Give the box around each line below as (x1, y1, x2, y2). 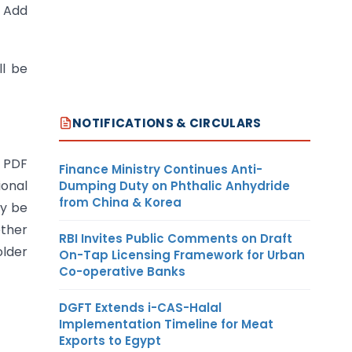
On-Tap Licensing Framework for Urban (59, 246, 305, 263)
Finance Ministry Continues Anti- (59, 160, 262, 178)
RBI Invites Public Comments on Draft (59, 229, 292, 247)
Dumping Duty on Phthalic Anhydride (59, 177, 290, 194)
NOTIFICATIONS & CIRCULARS (72, 114, 262, 131)
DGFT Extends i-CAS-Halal (59, 299, 222, 316)
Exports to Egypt (59, 332, 161, 349)
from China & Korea (59, 193, 181, 211)
